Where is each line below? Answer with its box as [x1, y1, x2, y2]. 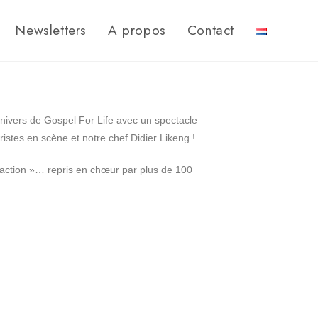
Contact [187, 21, 234, 40]
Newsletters [15, 21, 87, 40]
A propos [107, 21, 166, 40]
